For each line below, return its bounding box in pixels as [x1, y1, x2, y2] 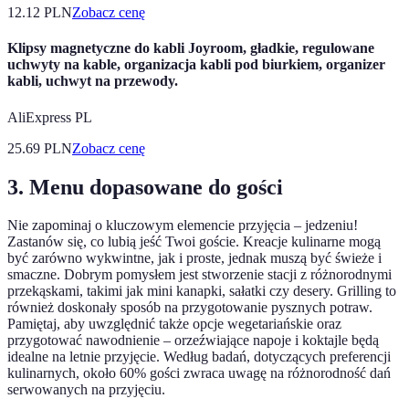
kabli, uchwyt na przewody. [7, 73, 178, 89]
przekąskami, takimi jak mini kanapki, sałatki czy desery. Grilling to [7, 283, 396, 299]
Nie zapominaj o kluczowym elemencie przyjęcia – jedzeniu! [7, 217, 358, 234]
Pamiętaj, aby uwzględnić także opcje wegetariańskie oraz [7, 316, 341, 332]
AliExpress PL [7, 109, 92, 125]
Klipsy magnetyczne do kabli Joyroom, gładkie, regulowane [7, 40, 374, 57]
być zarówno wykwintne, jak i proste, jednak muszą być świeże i [7, 250, 382, 267]
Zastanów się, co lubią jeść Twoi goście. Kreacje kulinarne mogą [7, 234, 381, 250]
